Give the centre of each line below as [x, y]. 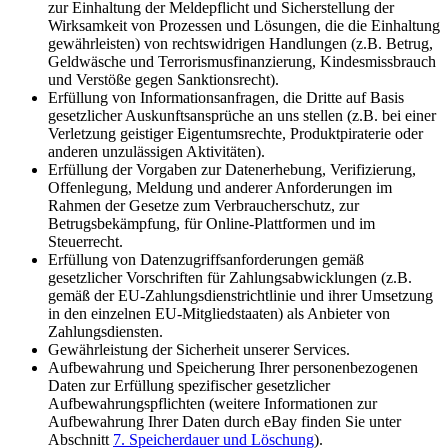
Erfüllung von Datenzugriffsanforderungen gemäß [206, 259]
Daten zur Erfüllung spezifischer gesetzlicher [189, 385]
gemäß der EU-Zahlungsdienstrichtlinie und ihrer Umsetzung [240, 295]
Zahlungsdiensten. [105, 331]
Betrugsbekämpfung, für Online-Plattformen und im [211, 223]
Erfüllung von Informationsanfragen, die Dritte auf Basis [226, 97]
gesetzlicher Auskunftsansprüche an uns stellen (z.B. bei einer [242, 115]
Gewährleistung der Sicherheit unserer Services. [199, 349]
